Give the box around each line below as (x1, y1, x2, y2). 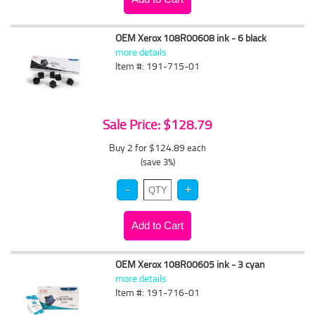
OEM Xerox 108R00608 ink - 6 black (115, 31, 267, 44)
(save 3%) (140, 155, 175, 168)
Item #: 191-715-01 (115, 59, 200, 72)
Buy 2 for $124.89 (109, 141, 187, 154)
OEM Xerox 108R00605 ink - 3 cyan (115, 257, 266, 271)
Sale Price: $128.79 (103, 115, 212, 134)
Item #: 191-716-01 (115, 285, 200, 299)
